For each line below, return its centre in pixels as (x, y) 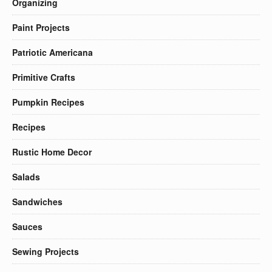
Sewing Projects (46, 251)
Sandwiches (37, 201)
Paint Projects (41, 27)
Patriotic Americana (53, 52)
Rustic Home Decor (52, 151)
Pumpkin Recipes (48, 102)
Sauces (27, 226)
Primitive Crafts (44, 77)
